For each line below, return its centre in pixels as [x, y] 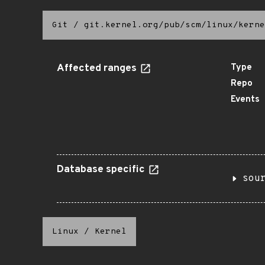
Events [245, 100]
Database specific [102, 170]
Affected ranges [98, 69]
